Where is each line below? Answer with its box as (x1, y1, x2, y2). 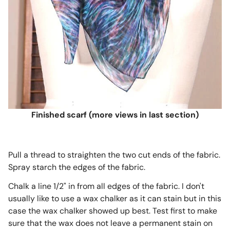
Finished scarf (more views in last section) (31, 109, 199, 120)
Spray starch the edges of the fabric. (8, 161, 145, 172)
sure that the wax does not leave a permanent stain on (8, 217, 213, 228)
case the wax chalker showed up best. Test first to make (8, 205, 217, 216)
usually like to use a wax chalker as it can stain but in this (8, 193, 221, 204)
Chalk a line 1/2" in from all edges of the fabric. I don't (8, 180, 204, 191)
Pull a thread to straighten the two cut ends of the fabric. (8, 149, 220, 160)
